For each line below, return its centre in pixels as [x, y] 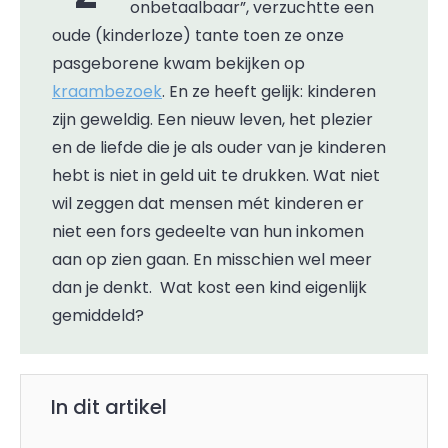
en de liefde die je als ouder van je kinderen [219, 147]
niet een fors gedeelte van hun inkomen [208, 231]
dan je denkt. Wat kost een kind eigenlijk [209, 287]
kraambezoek [107, 91]
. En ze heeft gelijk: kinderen [269, 91]
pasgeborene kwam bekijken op [178, 63]
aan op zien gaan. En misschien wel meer [212, 259]
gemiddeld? [98, 315]
